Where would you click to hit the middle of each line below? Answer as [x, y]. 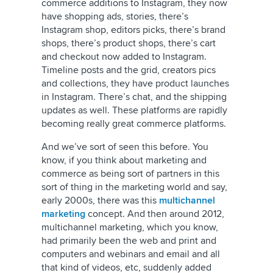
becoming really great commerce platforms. [134, 124]
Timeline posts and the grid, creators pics [129, 70]
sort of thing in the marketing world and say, [134, 187]
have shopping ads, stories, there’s [115, 16]
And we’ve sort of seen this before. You [125, 147]
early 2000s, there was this [100, 200]
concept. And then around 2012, [155, 214]
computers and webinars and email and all [131, 254]
